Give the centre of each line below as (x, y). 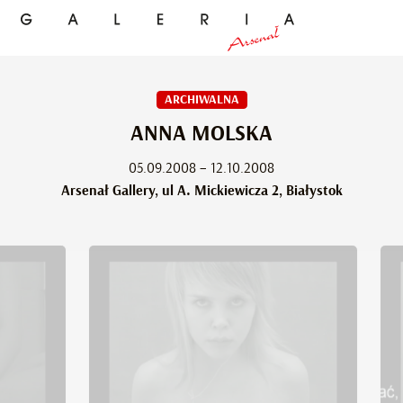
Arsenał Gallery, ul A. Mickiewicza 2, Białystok (201, 191)
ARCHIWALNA (201, 100)
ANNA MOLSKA (201, 134)
